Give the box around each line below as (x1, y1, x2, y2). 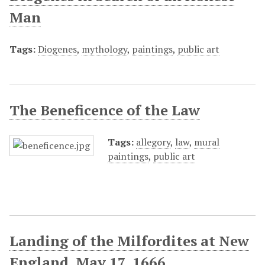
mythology (82, 43, 127, 56)
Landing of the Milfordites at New (9, 231, 249, 250)
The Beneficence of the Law (9, 101, 200, 119)
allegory (136, 135, 170, 148)
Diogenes (38, 43, 77, 56)
